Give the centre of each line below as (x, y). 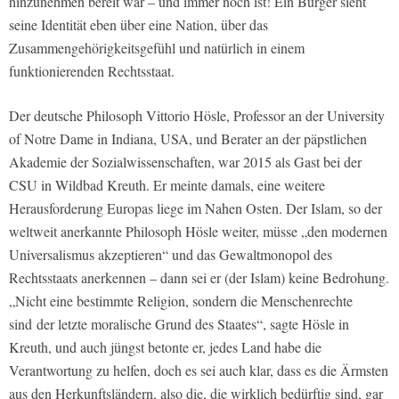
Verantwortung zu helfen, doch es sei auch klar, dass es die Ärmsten (199, 370)
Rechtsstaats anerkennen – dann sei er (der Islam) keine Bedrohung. (199, 277)
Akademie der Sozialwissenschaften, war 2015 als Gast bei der (185, 161)
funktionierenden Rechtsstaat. (92, 70)
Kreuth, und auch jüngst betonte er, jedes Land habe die (165, 346)
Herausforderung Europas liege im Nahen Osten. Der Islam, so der (195, 208)
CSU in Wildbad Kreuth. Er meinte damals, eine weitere (167, 184)
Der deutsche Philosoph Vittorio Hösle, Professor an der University (197, 115)
